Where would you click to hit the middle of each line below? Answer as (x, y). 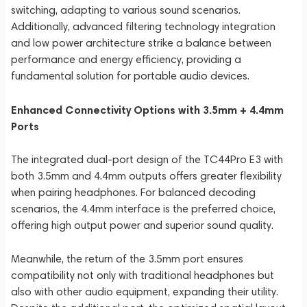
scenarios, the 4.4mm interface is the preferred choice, (143, 209)
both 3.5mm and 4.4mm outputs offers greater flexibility (146, 176)
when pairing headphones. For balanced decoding (133, 192)
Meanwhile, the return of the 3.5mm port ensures (127, 259)
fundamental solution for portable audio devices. (130, 76)
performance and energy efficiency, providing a (126, 59)
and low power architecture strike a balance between (141, 43)
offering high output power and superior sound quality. (142, 225)
